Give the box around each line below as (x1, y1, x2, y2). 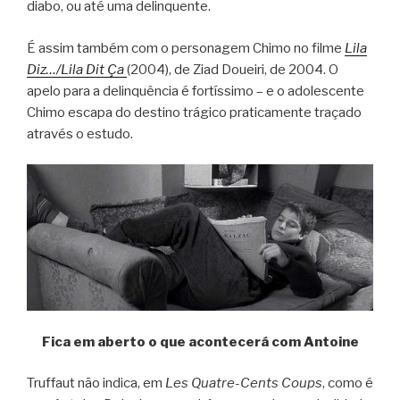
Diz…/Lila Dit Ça (27, 61, 127, 78)
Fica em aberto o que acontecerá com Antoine (41, 333, 359, 350)
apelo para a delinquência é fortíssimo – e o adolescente (27, 82, 364, 99)
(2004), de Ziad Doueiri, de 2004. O (127, 61, 338, 78)
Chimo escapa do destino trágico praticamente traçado (27, 104, 362, 121)
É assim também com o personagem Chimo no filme (27, 39, 345, 56)
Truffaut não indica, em (27, 375, 165, 392)
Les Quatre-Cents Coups (165, 375, 322, 392)
